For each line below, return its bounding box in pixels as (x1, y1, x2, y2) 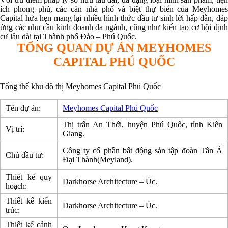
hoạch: (6, 182, 27, 190)
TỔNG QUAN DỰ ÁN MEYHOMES (17, 41, 211, 54)
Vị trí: (6, 125, 24, 133)
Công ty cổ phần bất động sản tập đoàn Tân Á (63, 146, 222, 155)
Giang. (63, 129, 84, 138)
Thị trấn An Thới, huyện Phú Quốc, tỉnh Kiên (63, 120, 222, 129)
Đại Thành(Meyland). (63, 155, 133, 164)
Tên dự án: (6, 104, 41, 112)
